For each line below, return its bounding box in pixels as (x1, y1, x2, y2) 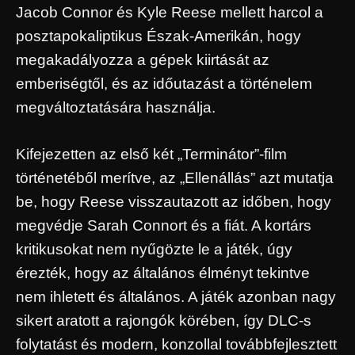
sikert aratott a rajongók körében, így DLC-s (16, 311, 311, 329)
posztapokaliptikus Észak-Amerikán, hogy (16, 28, 301, 45)
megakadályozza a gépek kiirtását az (16, 52, 269, 69)
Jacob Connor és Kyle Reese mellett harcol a (16, 4, 323, 21)
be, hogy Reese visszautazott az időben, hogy (16, 193, 331, 210)
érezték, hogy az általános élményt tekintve (16, 264, 310, 281)
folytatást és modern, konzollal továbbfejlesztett (16, 335, 337, 353)
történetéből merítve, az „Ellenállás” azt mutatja (16, 169, 334, 186)
